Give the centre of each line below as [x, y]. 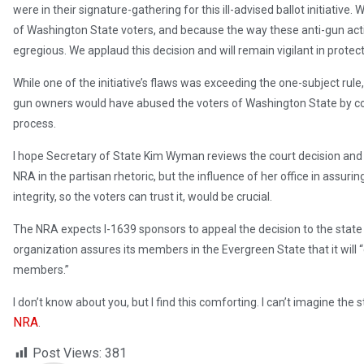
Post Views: [67, 353]
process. [35, 124]
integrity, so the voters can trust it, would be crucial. [143, 197]
